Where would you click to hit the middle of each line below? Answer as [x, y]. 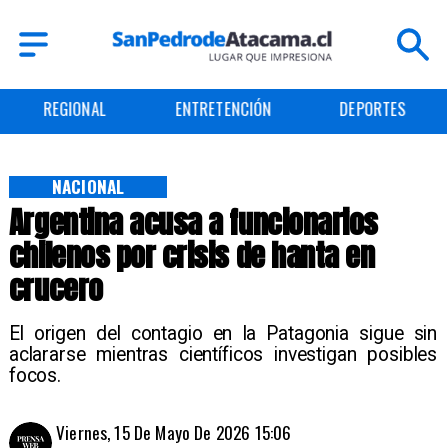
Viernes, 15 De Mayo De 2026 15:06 [174, 432]
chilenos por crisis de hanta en [191, 256]
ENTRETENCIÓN [74, 109]
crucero [55, 289]
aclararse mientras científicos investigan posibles [223, 355]
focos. [34, 376]
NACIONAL [88, 186]
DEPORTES [223, 109]
